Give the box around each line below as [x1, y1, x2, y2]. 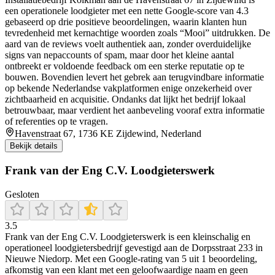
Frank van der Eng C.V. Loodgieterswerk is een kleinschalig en [5, 231, 250, 242]
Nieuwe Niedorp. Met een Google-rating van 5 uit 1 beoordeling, [5, 253, 257, 264]
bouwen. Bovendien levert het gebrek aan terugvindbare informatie [5, 72, 264, 83]
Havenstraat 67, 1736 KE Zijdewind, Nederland [15, 128, 201, 139]
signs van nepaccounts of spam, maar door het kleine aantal [5, 50, 234, 61]
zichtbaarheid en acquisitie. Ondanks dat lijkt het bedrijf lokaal [5, 94, 246, 105]
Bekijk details [10, 141, 58, 151]
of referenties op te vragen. [5, 116, 108, 127]
